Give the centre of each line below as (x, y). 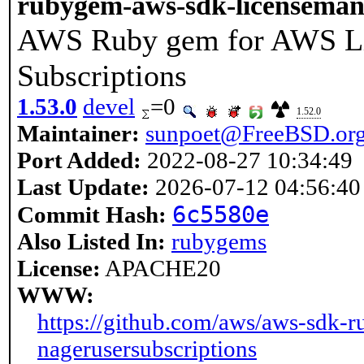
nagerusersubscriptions (147, 349)
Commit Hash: (92, 214)
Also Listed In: (91, 241)
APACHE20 (161, 268)
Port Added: (79, 160)
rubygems (219, 241)
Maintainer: (78, 133)
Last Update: (83, 187)
